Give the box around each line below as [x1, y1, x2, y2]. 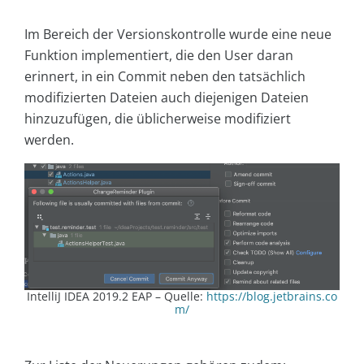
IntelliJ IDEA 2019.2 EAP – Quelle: [27, 288, 206, 304]
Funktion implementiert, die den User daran [24, 46, 293, 65]
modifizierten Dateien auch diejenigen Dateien [24, 89, 309, 107]
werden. [24, 131, 74, 149]
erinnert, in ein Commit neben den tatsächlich [24, 67, 305, 86]
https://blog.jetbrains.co [206, 288, 337, 304]
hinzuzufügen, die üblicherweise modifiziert [24, 110, 291, 128]
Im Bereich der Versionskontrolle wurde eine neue [24, 25, 331, 44]
